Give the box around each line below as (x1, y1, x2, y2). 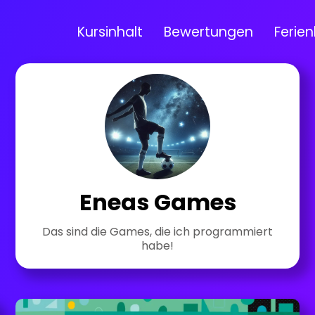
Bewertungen (163, 22, 253, 41)
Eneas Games (79, 186, 236, 218)
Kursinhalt (77, 22, 143, 41)
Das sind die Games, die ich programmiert (42, 224, 273, 240)
